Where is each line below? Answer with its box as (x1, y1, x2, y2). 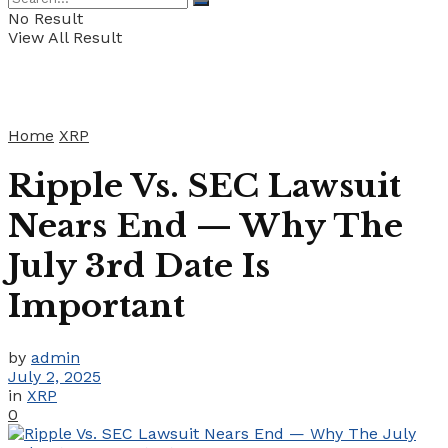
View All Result (8, 28, 122, 47)
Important (8, 286, 185, 327)
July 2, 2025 (8, 366, 101, 386)
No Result (8, 9, 83, 28)
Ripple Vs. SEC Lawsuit (8, 166, 401, 207)
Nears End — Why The (8, 206, 403, 247)
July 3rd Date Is (8, 246, 270, 287)
